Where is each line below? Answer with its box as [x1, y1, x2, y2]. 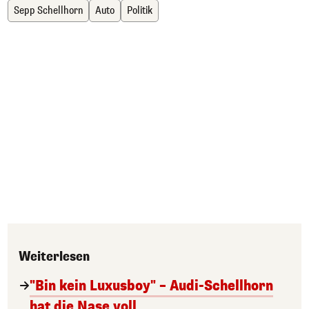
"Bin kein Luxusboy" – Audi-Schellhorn [30, 277, 273, 296]
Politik [127, 4, 152, 18]
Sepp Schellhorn [14, 4, 83, 18]
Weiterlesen [19, 248, 90, 266]
